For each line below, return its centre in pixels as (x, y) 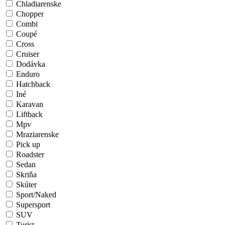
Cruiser (27, 54)
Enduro (27, 74)
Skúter (25, 185)
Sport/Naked (35, 195)
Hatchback (32, 84)
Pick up (27, 145)
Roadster (29, 155)
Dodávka (30, 64)
